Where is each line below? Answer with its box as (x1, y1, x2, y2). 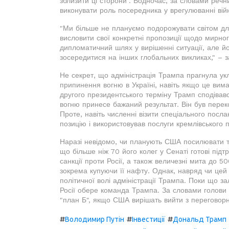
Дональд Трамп (173, 215, 226, 224)
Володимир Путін (65, 215, 124, 224)
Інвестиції (132, 215, 165, 224)
